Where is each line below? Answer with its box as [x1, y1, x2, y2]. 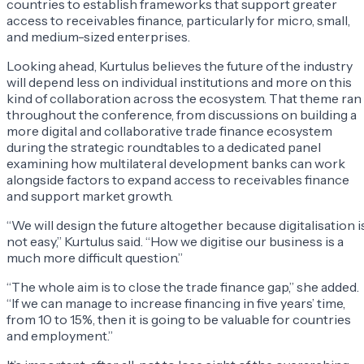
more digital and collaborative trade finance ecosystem [6, 123, 332, 140]
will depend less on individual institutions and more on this [6, 74, 352, 91]
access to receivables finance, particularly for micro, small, [6, 12, 350, 29]
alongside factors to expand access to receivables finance [6, 171, 349, 188]
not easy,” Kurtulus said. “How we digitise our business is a [6, 233, 344, 250]
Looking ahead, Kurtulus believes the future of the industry [6, 58, 353, 75]
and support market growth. [6, 188, 173, 205]
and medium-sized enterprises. [6, 28, 190, 45]
